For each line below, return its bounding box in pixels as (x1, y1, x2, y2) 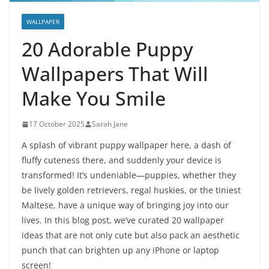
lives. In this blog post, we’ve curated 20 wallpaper (22, 214, 224, 226)
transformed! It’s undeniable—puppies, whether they (22, 169, 236, 181)
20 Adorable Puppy (22, 36, 193, 62)
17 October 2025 (29, 119, 85, 130)
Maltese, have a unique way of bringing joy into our (22, 199, 229, 211)
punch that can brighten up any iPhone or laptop (22, 244, 219, 256)
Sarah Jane (92, 119, 128, 130)
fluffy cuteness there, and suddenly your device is (22, 154, 222, 166)
